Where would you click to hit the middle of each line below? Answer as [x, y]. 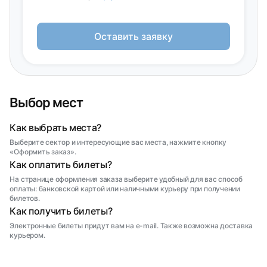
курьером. [27, 235]
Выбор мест [46, 103]
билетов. [25, 198]
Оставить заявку [133, 36]
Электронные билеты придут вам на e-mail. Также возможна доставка [131, 226]
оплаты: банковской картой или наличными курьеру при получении [125, 189]
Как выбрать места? [56, 128]
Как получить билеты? [61, 211]
